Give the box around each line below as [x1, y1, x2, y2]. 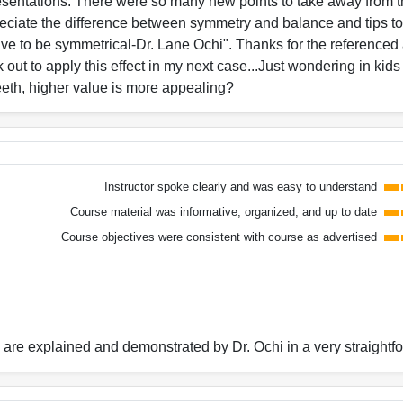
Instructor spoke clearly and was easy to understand [103, 180, 377, 194]
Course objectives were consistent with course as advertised [60, 230, 377, 245]
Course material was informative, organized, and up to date [69, 205, 377, 219]
